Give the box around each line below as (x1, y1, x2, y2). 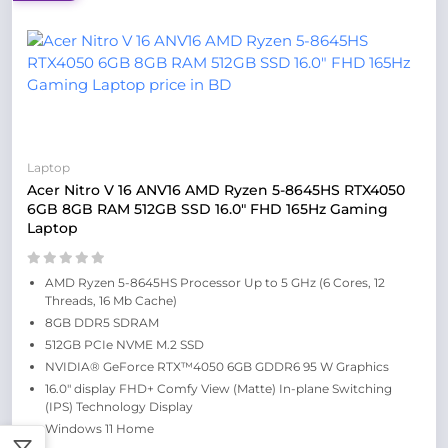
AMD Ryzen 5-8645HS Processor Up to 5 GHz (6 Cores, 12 (45, 275, 385, 290)
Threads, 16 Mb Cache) (45, 293, 177, 308)
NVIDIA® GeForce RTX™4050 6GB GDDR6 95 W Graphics (45, 359, 389, 374)
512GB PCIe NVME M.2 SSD (45, 337, 204, 352)
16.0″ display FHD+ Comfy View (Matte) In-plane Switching (45, 381, 392, 396)
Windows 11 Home (45, 421, 154, 436)
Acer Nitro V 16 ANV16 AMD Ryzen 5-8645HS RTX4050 (27, 181, 405, 199)
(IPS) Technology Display (45, 399, 193, 414)
